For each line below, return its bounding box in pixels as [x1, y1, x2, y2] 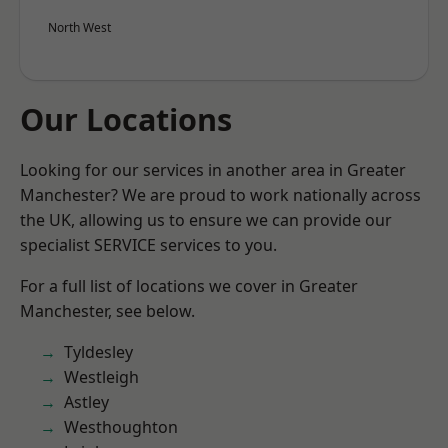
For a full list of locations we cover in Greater [20, 275, 358, 297]
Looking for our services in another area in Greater [20, 159, 406, 181]
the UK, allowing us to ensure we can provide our [20, 209, 392, 231]
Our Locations [20, 98, 232, 140]
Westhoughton [64, 416, 178, 438]
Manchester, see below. [20, 300, 195, 322]
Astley [64, 391, 109, 413]
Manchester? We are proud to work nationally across [20, 184, 421, 206]
